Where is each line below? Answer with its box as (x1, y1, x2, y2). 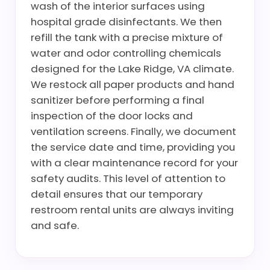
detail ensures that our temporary (31, 187, 202, 201)
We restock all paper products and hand (31, 77, 234, 92)
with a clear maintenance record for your (31, 155, 238, 170)
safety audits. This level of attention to (31, 171, 225, 186)
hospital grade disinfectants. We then (31, 14, 222, 29)
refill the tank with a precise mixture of (31, 30, 223, 45)
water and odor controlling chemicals (31, 46, 221, 60)
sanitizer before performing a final (31, 93, 204, 107)
